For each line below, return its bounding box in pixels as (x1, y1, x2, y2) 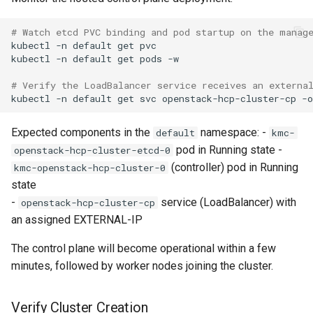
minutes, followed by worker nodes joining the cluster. (11, 259, 273, 272)
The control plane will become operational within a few (11, 242, 276, 255)
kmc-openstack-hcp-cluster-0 (14, 161, 166, 174)
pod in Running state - (173, 143, 282, 156)
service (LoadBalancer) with (158, 196, 296, 209)
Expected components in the (11, 126, 153, 139)
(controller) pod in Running (168, 161, 298, 174)
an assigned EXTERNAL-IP (11, 213, 143, 226)
